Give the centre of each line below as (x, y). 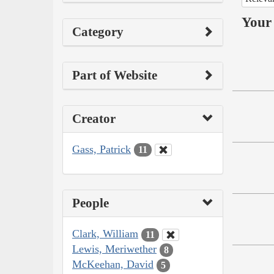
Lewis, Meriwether (114, 249)
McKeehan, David (113, 265)
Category (98, 31)
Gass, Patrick (102, 149)
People (91, 203)
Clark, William (105, 234)
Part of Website (115, 75)
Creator (94, 118)
